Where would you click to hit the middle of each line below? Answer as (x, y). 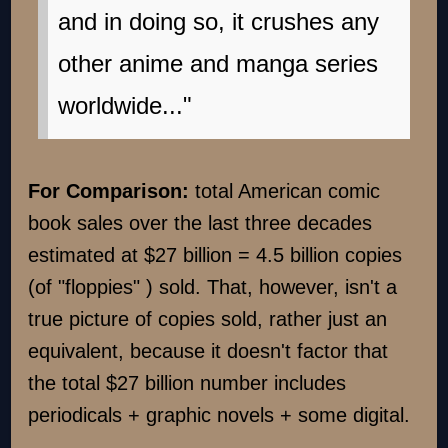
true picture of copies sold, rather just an (208, 319)
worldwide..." (125, 106)
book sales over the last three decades (200, 223)
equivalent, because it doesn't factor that (208, 351)
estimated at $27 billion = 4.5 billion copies (215, 255)
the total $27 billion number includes (187, 383)
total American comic (288, 191)
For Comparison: (112, 191)
